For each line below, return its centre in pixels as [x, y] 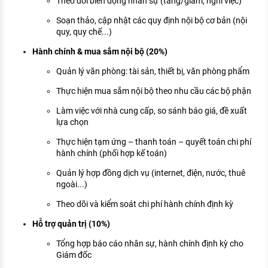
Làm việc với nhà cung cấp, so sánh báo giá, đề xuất [152, 111]
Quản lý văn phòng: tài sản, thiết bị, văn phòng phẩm [153, 71]
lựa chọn [72, 122]
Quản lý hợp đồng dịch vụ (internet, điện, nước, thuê [151, 173]
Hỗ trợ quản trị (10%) [71, 224]
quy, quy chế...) [84, 32]
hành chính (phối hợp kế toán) [112, 153]
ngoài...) [72, 185]
